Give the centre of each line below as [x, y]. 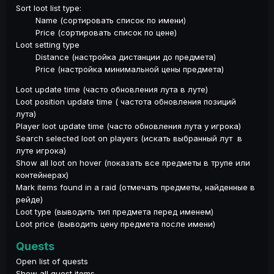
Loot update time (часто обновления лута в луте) [112, 89]
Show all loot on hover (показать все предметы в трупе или [133, 162]
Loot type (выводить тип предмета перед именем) [115, 211]
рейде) [29, 199]
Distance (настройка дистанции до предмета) [116, 57]
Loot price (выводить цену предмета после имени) [116, 224]
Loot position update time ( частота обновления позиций [126, 101]
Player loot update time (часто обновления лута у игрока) [128, 126]
